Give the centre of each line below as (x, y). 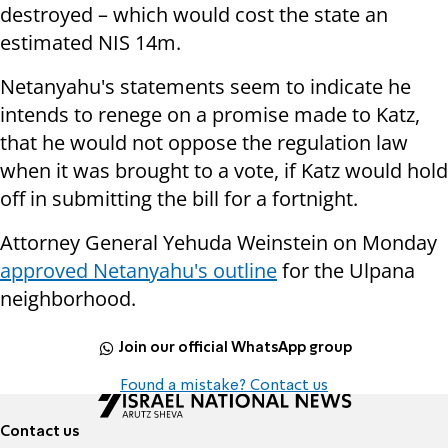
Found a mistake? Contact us (224, 386)
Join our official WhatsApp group (235, 347)
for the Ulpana (346, 271)
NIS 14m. (137, 43)
